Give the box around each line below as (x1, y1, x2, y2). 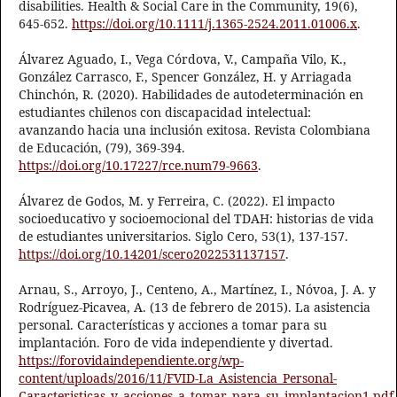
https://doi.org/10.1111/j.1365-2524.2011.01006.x (72, 15, 357, 33)
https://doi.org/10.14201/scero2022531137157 (19, 245, 285, 263)
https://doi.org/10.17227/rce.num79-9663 (19, 157, 258, 175)
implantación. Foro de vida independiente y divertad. (19, 334, 333, 352)
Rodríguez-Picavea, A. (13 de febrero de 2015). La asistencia (19, 299, 370, 316)
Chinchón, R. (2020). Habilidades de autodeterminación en (19, 86, 363, 104)
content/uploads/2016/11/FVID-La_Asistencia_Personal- (19, 370, 337, 387)
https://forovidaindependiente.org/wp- (19, 352, 244, 370)
